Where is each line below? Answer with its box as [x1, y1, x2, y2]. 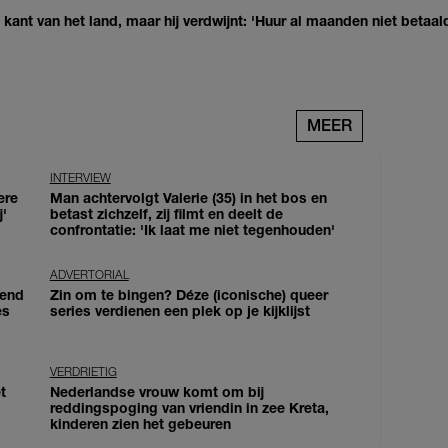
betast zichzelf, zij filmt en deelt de [49, 205, 283, 223]
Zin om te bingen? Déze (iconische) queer [49, 286, 328, 304]
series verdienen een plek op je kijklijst [49, 302, 310, 320]
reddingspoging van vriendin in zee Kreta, [49, 399, 329, 417]
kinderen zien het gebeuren [49, 415, 231, 433]
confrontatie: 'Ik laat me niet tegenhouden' [49, 221, 335, 239]
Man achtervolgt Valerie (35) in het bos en [49, 189, 327, 207]
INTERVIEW [49, 170, 111, 186]
